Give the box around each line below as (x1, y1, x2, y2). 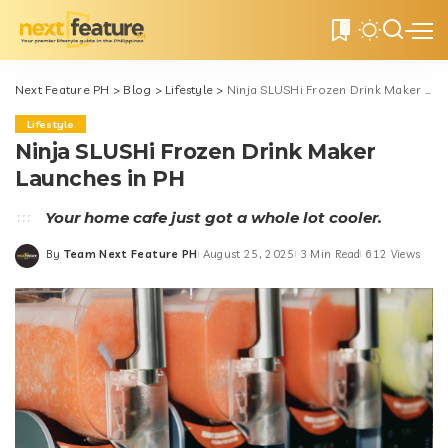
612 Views (365, 246, 421, 261)
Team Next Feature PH (63, 246, 198, 261)
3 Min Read (299, 246, 361, 261)
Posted (45, 254, 88, 268)
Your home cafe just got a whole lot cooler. (45, 208, 382, 227)
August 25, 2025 (202, 246, 295, 261)
